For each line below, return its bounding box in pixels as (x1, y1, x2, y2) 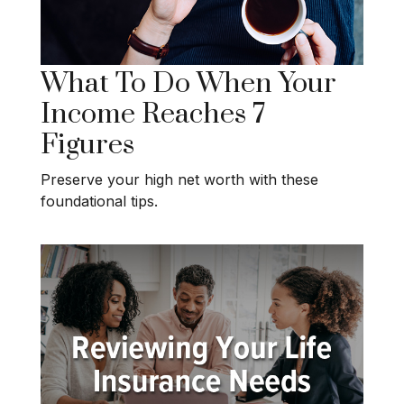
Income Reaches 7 (41, 97, 265, 133)
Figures (41, 128, 134, 163)
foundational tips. (41, 191, 158, 210)
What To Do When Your (41, 67, 336, 102)
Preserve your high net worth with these (41, 170, 318, 188)
